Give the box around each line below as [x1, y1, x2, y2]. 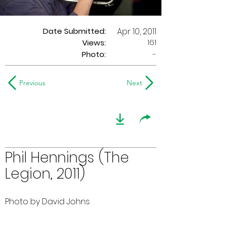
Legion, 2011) [5, 164, 85, 184]
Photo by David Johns [5, 196, 90, 207]
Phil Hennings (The [5, 148, 129, 167]
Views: [82, 37, 106, 48]
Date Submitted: [43, 26, 106, 36]
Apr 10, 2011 [117, 26, 156, 37]
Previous [19, 78, 45, 87]
